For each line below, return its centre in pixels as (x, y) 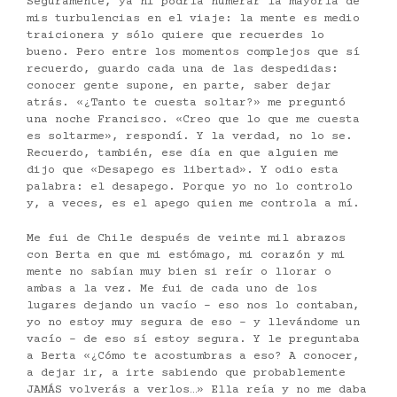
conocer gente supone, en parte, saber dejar (179, 86)
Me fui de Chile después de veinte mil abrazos (186, 238)
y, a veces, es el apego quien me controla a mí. (193, 204)
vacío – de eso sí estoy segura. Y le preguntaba (193, 339)
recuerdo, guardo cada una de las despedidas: (183, 70)
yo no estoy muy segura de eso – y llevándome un (193, 322)
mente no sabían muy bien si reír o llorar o (179, 272)
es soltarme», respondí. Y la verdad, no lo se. (190, 137)
